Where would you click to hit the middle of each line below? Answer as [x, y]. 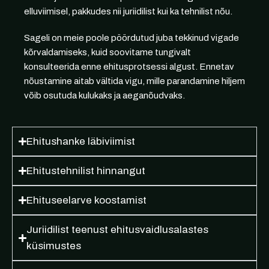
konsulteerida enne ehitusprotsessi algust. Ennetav [129, 67]
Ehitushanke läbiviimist [81, 142]
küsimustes [54, 246]
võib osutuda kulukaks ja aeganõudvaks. [104, 96]
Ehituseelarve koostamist [87, 201]
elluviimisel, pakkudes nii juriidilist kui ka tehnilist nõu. [128, 12]
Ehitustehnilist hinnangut [86, 171]
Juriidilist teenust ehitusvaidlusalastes [118, 230]
